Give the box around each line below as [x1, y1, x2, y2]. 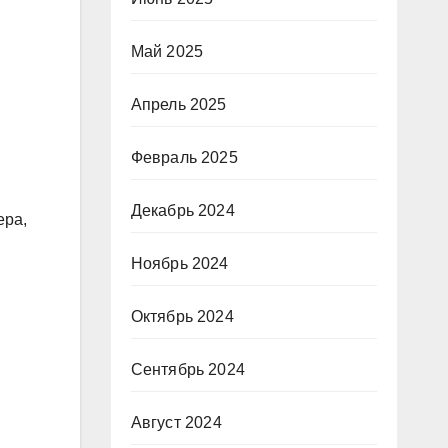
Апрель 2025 [130, 96, 227, 114]
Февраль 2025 [130, 149, 238, 167]
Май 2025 [130, 43, 204, 61]
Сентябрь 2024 [130, 361, 246, 379]
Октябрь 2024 [130, 308, 234, 326]
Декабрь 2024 [130, 202, 235, 220]
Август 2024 [130, 414, 222, 432]
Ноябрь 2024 [130, 255, 229, 273]
